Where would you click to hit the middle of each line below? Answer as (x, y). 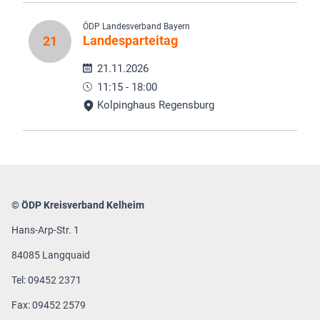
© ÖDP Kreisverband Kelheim (78, 205)
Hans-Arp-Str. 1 (45, 230)
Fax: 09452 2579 (50, 305)
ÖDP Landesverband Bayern (136, 26)
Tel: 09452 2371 (46, 280)
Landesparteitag (130, 40)
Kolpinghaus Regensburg (154, 105)
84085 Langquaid (51, 255)
